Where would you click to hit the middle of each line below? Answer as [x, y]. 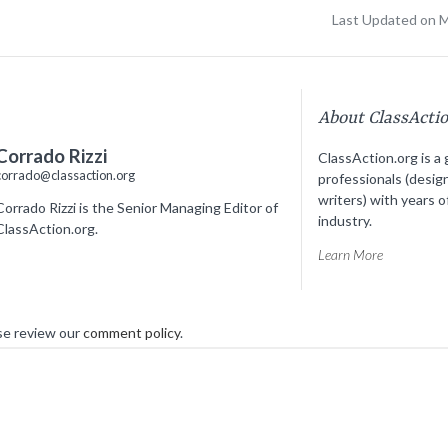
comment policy [131, 332]
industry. [345, 221]
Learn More [350, 255]
